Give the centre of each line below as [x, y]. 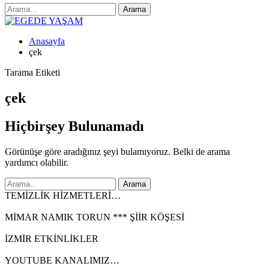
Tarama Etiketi [32, 72]
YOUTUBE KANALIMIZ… [62, 260]
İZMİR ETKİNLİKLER [52, 238]
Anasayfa [47, 41]
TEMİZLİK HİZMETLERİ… [63, 195]
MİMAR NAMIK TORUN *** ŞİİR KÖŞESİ [95, 217]
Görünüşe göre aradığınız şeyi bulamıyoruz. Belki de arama [117, 151]
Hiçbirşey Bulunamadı [74, 126]
